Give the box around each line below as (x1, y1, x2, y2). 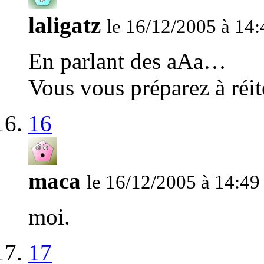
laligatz (28, 12, 101, 38)
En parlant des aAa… (28, 48, 226, 74)
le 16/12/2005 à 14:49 (87, 171, 260, 193)
